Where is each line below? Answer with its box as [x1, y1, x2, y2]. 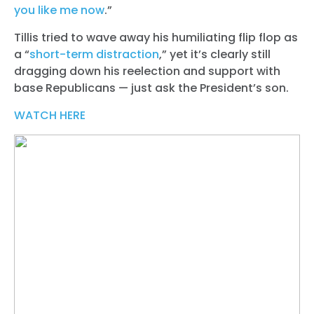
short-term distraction [29, 46, 159, 62]
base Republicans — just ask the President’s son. [14, 79, 289, 96]
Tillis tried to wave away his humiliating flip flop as [14, 29, 298, 46]
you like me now [14, 1, 104, 18]
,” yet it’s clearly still [159, 46, 271, 62]
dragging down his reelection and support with [14, 62, 280, 79]
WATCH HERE [14, 107, 86, 123]
